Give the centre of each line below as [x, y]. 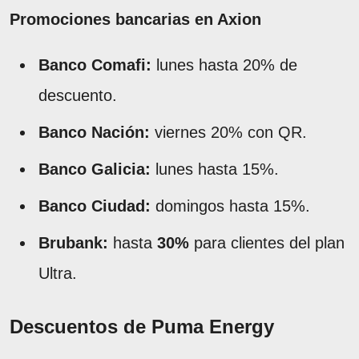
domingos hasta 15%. [230, 206]
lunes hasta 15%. [215, 169]
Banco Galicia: [95, 169]
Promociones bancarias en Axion [135, 19]
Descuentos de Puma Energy [142, 326]
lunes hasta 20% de [224, 65]
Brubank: [73, 242]
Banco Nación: [94, 132]
